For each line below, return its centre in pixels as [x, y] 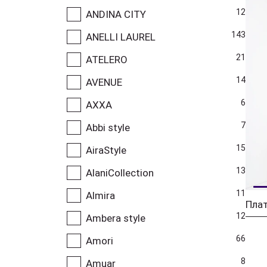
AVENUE [104, 82]
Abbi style [108, 127]
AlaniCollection [120, 173]
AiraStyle [106, 150]
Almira [100, 195]
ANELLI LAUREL [121, 37]
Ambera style [116, 218]
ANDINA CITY [116, 14]
